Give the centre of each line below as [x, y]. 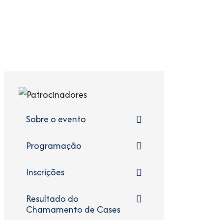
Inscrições [45, 172]
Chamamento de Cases [73, 209]
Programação [54, 145]
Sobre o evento [56, 119]
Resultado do [52, 198]
